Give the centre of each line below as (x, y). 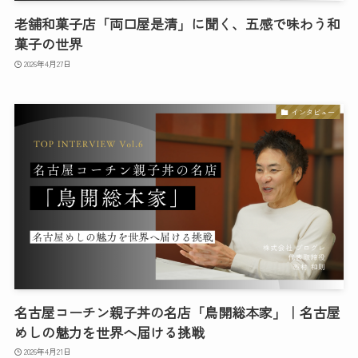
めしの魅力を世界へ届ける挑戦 (109, 332)
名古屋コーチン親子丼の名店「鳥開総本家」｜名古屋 (177, 312)
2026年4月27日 (48, 63)
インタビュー (313, 111)
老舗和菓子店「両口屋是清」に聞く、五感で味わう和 (177, 24)
